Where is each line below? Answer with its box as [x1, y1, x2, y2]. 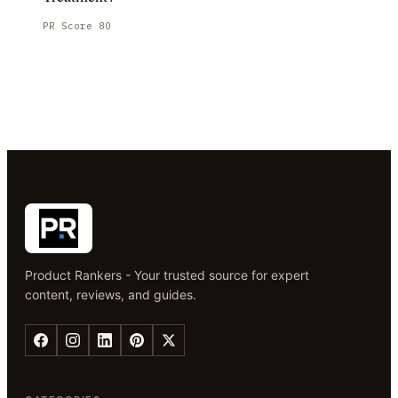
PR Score [43, 20, 99, 32]
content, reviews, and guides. [25, 287, 196, 302]
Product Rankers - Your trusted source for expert [25, 267, 309, 283]
